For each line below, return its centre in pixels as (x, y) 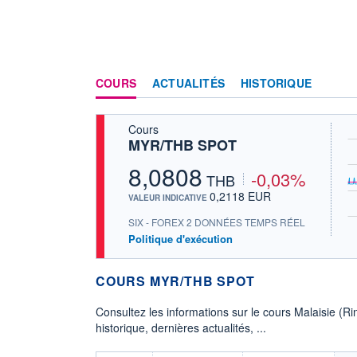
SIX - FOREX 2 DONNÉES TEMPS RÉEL (217, 222)
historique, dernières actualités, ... (181, 327)
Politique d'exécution (180, 239)
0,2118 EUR (240, 196)
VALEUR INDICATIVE (169, 197)
